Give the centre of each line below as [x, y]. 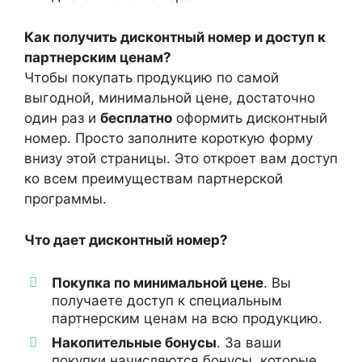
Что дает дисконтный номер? [126, 240]
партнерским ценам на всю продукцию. [187, 319]
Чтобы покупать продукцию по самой [152, 78]
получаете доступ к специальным [167, 301]
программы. [65, 199]
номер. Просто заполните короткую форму [168, 139]
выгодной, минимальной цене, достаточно [170, 98]
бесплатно [136, 118]
